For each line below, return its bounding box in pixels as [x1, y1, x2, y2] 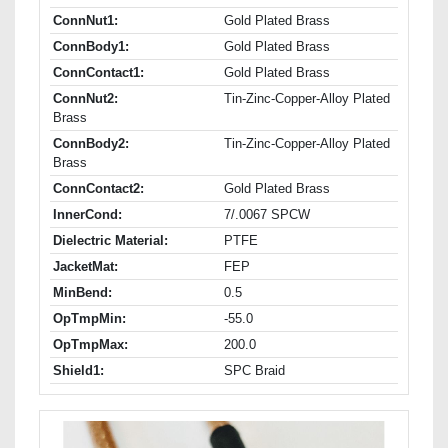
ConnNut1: [53, 13, 118, 29]
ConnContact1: [53, 65, 144, 81]
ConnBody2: [53, 136, 129, 152]
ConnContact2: [53, 181, 144, 197]
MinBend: [53, 285, 112, 301]
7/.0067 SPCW [224, 207, 310, 223]
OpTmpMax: [53, 337, 128, 353]
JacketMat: [53, 259, 118, 275]
